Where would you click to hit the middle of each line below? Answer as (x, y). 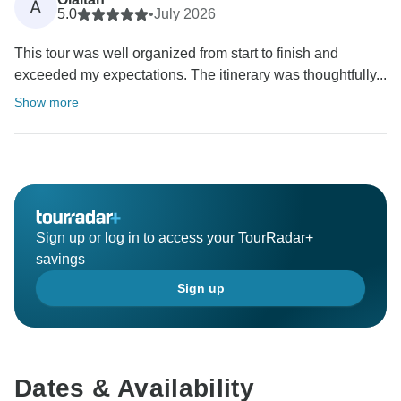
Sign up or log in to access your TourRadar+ (175, 238)
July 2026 (185, 14)
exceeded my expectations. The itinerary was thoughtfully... (200, 75)
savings (60, 260)
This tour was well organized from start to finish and (176, 54)
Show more (47, 102)
